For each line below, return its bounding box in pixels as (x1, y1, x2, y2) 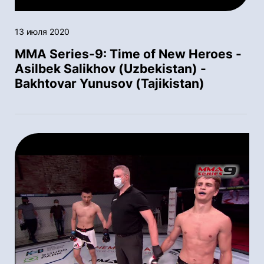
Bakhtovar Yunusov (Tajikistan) (15, 75, 204, 91)
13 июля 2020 (15, 26, 70, 37)
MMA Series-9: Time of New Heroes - (15, 46, 242, 61)
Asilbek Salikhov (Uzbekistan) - (15, 61, 206, 76)
